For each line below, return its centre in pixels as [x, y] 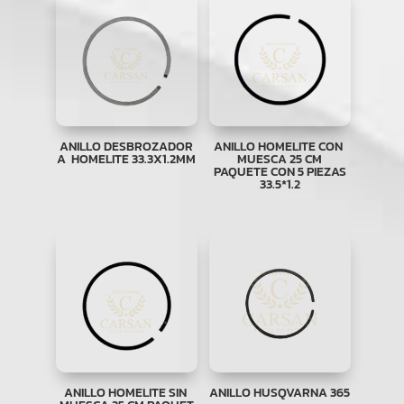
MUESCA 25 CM [280, 159]
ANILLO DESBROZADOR [127, 146]
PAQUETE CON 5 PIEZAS [280, 171]
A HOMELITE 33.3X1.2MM [127, 159]
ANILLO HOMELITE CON [280, 146]
